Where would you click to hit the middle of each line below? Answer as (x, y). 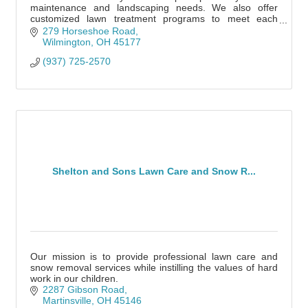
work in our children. (74, 279)
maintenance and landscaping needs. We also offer (154, 8)
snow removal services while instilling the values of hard (154, 268)
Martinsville (67, 301)
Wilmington (66, 42)
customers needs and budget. (95, 30)
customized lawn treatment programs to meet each (154, 19)
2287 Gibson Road (83, 290)
